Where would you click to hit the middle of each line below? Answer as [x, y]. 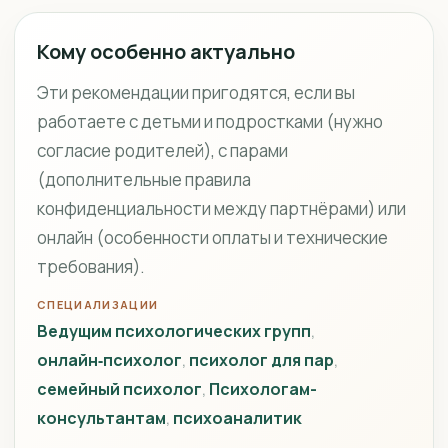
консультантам [101, 418]
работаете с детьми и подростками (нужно [210, 121]
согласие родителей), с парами [162, 150]
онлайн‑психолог [109, 360]
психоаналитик [237, 418]
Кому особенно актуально [166, 51]
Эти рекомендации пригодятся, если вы [196, 92]
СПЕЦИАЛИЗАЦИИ [98, 304]
